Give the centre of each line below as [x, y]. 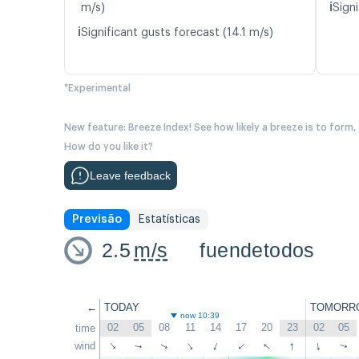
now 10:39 [200, 316]
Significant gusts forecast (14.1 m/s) [177, 33]
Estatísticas [169, 220]
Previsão [97, 220]
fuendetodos [257, 250]
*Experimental [97, 89]
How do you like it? [109, 147]
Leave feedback [130, 176]
